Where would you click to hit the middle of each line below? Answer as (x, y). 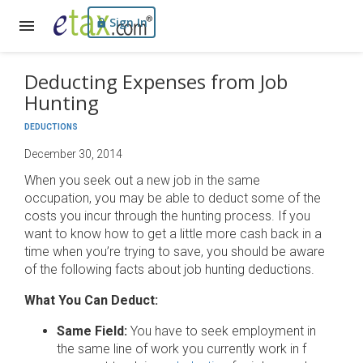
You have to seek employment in (223, 331)
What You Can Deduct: (91, 300)
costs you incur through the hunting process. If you (167, 216)
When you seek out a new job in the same (142, 180)
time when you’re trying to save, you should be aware (175, 252)
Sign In (128, 22)
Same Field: (94, 331)
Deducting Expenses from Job (156, 81)
